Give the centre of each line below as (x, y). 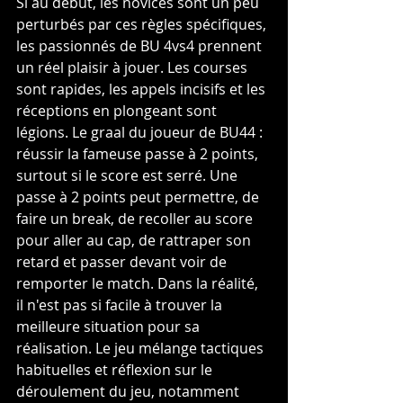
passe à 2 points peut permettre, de (139, 197)
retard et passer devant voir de (123, 262)
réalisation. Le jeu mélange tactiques (142, 349)
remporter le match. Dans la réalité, (139, 284)
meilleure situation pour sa (110, 327)
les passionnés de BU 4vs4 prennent (141, 46)
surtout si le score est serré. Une (129, 176)
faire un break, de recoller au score (136, 219)
